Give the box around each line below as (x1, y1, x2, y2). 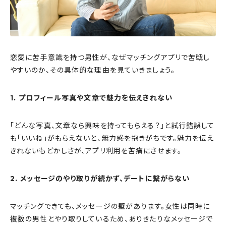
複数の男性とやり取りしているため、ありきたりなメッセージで (10, 214, 213, 223)
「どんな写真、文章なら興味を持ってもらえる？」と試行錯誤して (10, 121, 215, 130)
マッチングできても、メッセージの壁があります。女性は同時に (10, 201, 210, 211)
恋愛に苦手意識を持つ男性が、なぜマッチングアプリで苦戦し (10, 52, 210, 62)
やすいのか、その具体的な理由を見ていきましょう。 (10, 65, 175, 75)
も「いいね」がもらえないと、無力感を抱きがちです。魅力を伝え (10, 133, 214, 143)
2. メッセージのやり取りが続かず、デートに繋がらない (10, 174, 190, 183)
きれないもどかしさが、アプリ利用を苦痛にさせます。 (10, 146, 182, 155)
